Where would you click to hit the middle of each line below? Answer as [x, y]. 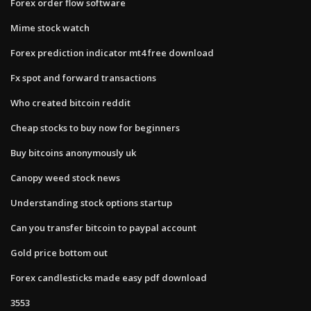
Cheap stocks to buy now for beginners [95, 127]
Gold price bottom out [59, 252]
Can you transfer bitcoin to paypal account [103, 227]
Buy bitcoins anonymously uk [73, 152]
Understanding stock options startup [91, 202]
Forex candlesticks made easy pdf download [109, 277]
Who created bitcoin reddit [70, 102]
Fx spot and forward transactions [83, 77]
